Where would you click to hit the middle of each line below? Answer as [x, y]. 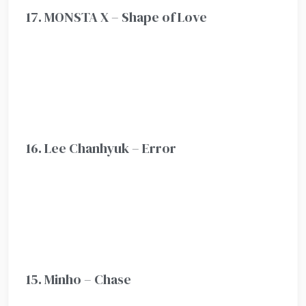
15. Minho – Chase [79, 279]
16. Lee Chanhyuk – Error [101, 148]
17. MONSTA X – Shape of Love [117, 17]
